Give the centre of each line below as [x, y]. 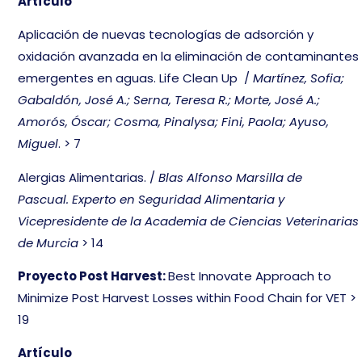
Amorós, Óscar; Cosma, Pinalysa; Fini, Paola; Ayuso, [174, 122]
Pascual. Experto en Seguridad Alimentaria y [152, 199]
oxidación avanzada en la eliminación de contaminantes [189, 57]
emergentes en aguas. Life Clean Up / [136, 78]
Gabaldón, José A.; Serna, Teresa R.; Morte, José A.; [169, 100]
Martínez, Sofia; [299, 78]
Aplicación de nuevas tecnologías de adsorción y [166, 35]
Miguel [38, 144]
